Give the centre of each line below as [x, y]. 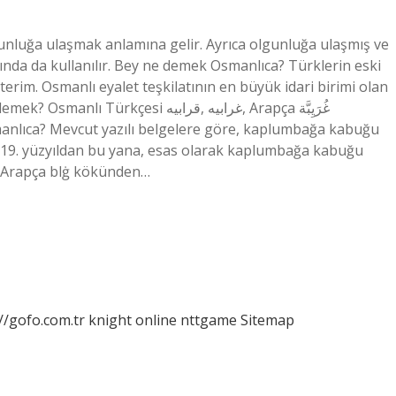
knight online [133, 320]
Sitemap [267, 320]
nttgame [209, 320]
